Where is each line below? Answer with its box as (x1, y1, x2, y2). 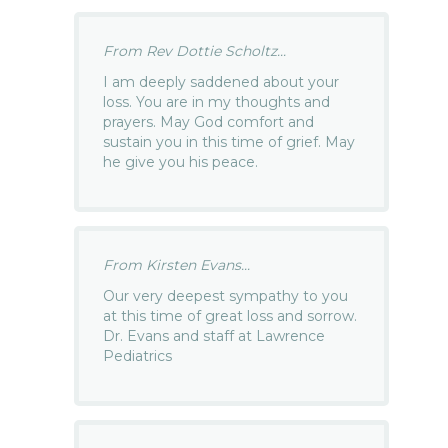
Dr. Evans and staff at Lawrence (103, 327, 326, 346)
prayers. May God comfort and (103, 113, 315, 132)
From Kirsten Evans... (103, 256, 251, 275)
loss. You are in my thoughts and (103, 93, 331, 112)
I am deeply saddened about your (103, 73, 340, 92)
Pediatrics (103, 347, 173, 366)
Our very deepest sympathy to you (103, 287, 349, 306)
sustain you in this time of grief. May (103, 133, 356, 152)
